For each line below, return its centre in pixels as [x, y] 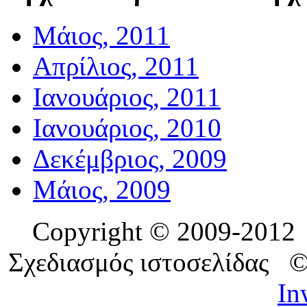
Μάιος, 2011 [101, 35]
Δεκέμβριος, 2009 [130, 158]
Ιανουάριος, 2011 [127, 97]
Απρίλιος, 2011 [116, 66]
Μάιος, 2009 [102, 189]
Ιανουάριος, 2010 [127, 127]
